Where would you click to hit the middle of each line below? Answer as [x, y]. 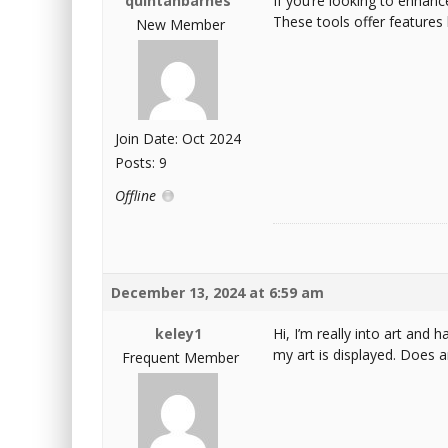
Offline [137, 195]
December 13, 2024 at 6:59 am [217, 292]
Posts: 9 [141, 162]
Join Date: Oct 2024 [178, 138]
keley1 [178, 333]
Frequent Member [180, 357]
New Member [180, 24]
